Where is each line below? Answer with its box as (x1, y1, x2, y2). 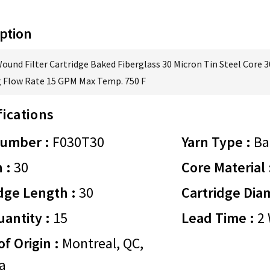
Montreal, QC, (59, 234, 144, 253)
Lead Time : (181, 209, 255, 227)
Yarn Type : (181, 133, 251, 151)
